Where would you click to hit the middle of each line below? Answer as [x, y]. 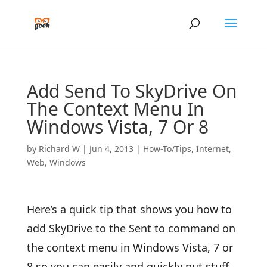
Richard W [59, 149]
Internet [212, 149]
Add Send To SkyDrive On [132, 91]
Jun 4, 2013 [111, 149]
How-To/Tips [167, 149]
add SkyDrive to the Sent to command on [131, 228]
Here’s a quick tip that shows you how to [129, 209]
